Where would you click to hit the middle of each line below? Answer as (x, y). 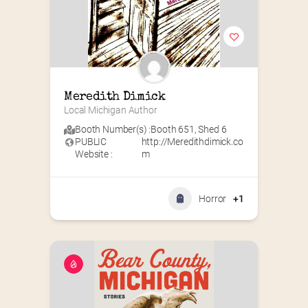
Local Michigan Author (111, 110)
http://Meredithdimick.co (192, 142)
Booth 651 (173, 130)
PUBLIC (91, 142)
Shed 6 (212, 130)
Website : (94, 154)
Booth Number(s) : (113, 130)
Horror (213, 199)
